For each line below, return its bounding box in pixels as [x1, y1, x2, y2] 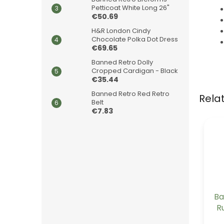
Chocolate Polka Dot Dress [91, 34, 178, 44]
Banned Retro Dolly [91, 57, 153, 67]
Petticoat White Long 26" [91, 3, 169, 12]
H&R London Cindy [91, 26, 150, 35]
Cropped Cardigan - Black [91, 66, 178, 75]
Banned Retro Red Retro [91, 89, 169, 98]
